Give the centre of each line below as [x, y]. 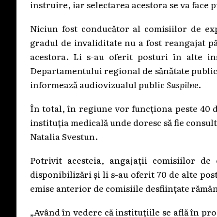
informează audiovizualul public [98, 84]
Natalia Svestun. [64, 136]
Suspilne [182, 84]
